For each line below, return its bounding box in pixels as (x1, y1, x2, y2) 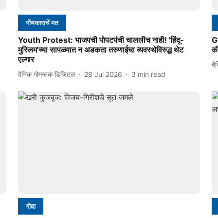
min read (137, 70, 165, 78)
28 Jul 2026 (84, 70, 122, 78)
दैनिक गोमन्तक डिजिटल (18, 70, 75, 78)
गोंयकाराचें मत (25, 18, 58, 27)
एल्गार (18, 54, 34, 65)
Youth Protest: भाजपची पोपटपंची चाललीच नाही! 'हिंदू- (18, 35, 184, 45)
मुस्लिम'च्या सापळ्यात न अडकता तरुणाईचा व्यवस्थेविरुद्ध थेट (18, 45, 183, 55)
